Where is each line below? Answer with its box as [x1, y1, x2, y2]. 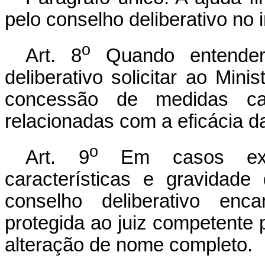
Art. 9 [25, 146, 89, 168]
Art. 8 [25, 44, 82, 66]
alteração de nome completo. [5, 234, 253, 256]
